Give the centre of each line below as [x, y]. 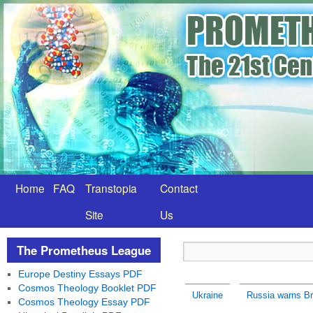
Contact [179, 188]
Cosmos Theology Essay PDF [84, 302]
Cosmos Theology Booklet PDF [87, 288]
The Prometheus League [84, 250]
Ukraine [207, 295]
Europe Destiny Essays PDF [80, 274]
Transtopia [111, 188]
